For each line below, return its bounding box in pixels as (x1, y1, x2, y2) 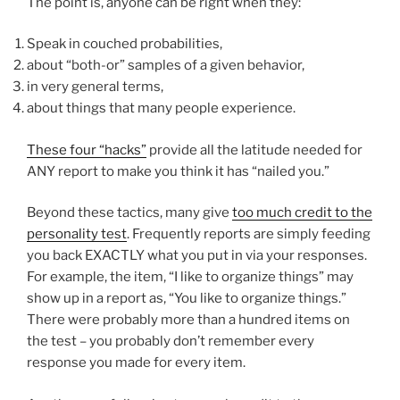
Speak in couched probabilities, (27, 36, 222, 53)
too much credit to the (232, 204, 372, 221)
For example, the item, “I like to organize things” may (27, 269, 354, 286)
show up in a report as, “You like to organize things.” (27, 290, 346, 307)
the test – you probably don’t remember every (27, 333, 314, 350)
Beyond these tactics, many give (27, 204, 232, 221)
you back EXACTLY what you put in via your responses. (27, 247, 367, 264)
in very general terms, (27, 79, 163, 96)
